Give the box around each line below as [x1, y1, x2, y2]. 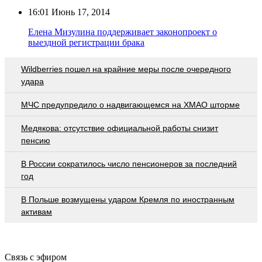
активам [21, 206, 52, 216]
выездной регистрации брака [28, 37, 144, 47]
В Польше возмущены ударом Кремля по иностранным [21, 194, 235, 204]
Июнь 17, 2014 [49, 6, 110, 17]
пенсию [21, 135, 50, 145]
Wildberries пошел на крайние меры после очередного [21, 64, 231, 74]
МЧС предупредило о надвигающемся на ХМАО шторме [21, 99, 240, 109]
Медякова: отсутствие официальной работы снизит [21, 123, 218, 133]
